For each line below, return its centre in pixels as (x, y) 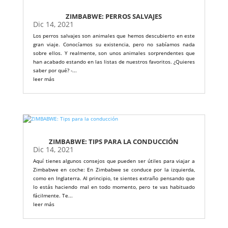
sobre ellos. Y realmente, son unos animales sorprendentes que (114, 53)
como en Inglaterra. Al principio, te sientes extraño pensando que (114, 178)
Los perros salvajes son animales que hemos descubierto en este (114, 36)
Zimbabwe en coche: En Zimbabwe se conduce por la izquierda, (114, 170)
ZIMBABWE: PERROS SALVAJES (114, 17)
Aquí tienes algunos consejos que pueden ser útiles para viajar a (114, 161)
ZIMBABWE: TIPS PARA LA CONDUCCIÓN (114, 142)
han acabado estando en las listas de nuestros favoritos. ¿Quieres (114, 62)
